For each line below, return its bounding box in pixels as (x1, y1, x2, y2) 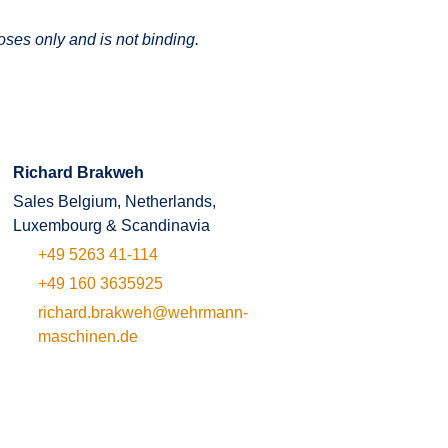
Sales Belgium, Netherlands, (12, 193, 216, 210)
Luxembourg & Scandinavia (12, 217, 210, 234)
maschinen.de (37, 328, 138, 345)
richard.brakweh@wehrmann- (37, 304, 248, 321)
